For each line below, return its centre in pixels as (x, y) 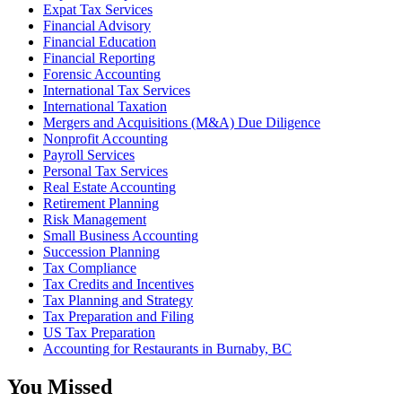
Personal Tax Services (105, 170)
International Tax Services (117, 90)
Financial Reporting (99, 57)
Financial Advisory (97, 25)
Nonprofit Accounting (105, 138)
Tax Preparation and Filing (118, 316)
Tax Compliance (90, 267)
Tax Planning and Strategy (118, 300)
